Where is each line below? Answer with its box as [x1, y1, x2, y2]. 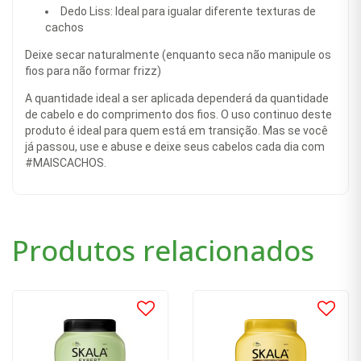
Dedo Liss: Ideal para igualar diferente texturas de [60, 5, 316, 19]
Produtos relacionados [12, 231, 314, 270]
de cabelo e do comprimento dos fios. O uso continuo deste [25, 108, 332, 122]
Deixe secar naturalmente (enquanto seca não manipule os [25, 48, 331, 62]
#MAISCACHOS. [25, 156, 106, 170]
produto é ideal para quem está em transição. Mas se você [25, 124, 328, 138]
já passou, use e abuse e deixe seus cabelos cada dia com [25, 140, 325, 154]
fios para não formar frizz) [25, 64, 161, 78]
